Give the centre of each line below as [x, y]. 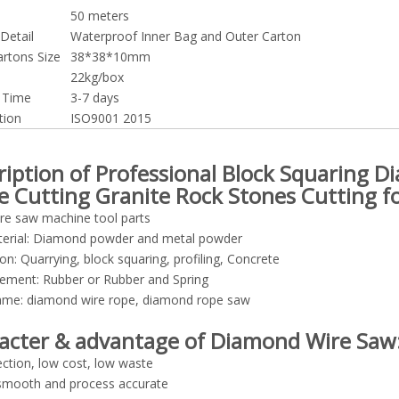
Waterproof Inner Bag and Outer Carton [186, 36]
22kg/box [97, 77]
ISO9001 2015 [111, 118]
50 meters [100, 16]
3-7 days [95, 98]
